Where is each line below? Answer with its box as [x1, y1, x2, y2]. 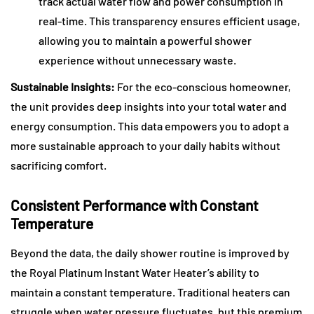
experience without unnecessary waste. [39, 53, 236, 67]
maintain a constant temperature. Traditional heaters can [11, 285, 290, 299]
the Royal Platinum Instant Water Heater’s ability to [11, 266, 259, 280]
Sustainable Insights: [11, 80, 115, 94]
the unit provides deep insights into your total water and [11, 100, 287, 114]
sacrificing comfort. [11, 158, 107, 172]
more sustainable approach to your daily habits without [11, 139, 280, 153]
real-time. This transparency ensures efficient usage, [39, 14, 300, 28]
